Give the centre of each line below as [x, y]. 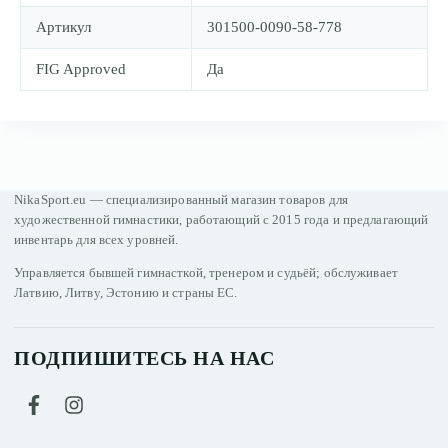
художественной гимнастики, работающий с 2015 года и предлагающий [221, 220]
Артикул [63, 26]
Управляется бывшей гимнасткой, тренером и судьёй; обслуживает [206, 273]
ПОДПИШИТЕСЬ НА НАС [144, 358]
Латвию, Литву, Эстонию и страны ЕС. [126, 293]
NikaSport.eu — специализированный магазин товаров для [181, 200]
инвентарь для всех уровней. [96, 240]
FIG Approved [81, 68]
